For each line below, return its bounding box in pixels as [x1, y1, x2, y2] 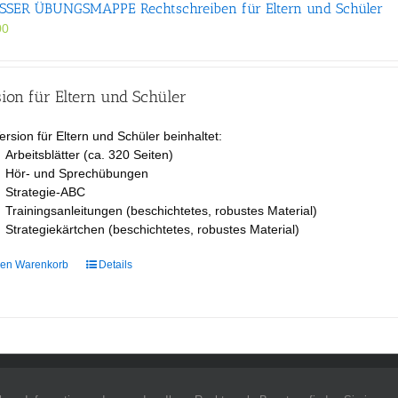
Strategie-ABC [5, 184, 86, 199]
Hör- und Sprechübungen [5, 165, 149, 180]
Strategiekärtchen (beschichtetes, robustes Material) [5, 221, 300, 236]
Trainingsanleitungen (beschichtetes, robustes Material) [5, 203, 318, 218]
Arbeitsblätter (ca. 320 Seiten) [5, 147, 174, 162]
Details [99, 258, 133, 271]
